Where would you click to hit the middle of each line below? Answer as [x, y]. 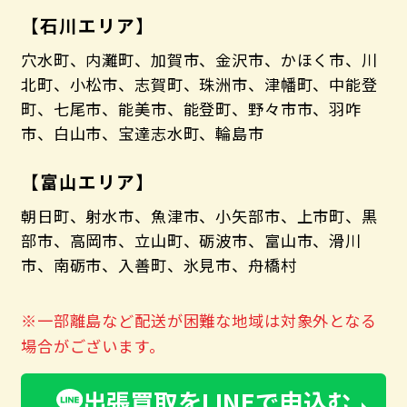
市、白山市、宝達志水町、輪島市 [142, 134]
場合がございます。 [93, 346]
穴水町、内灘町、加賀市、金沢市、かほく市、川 [199, 60]
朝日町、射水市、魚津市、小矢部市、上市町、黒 [199, 216]
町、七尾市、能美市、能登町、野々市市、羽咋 [191, 109]
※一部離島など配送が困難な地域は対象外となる [199, 321]
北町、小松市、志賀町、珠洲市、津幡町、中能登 [199, 84]
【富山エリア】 [87, 182]
